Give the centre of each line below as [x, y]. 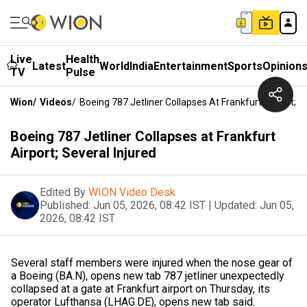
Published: [65, 205]
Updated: [236, 205]
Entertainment [191, 66]
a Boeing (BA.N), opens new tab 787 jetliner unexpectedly [148, 276]
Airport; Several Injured [83, 153]
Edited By [63, 192]
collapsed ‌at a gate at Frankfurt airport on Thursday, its [140, 289]
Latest [49, 66]
